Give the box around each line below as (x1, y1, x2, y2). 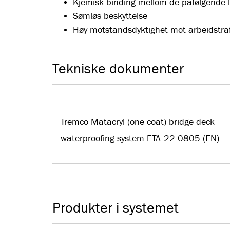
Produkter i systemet (52, 201, 179, 216)
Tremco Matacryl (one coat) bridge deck (61, 117, 215, 127)
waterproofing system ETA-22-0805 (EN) (61, 133, 219, 143)
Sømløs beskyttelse (73, 11, 147, 21)
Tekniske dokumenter (52, 62, 184, 76)
